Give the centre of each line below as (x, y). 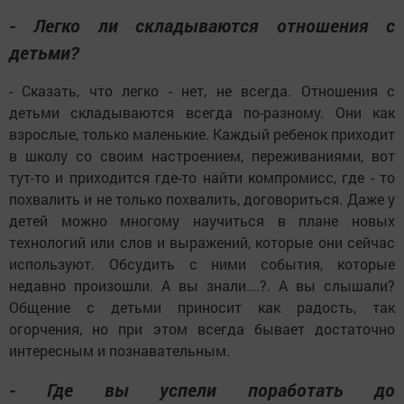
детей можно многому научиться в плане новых (202, 220)
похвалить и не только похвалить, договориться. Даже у (202, 198)
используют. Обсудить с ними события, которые (202, 263)
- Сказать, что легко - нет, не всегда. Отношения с (202, 90)
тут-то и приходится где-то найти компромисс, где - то (202, 177)
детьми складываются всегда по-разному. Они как (202, 112)
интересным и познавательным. (119, 350)
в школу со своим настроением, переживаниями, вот (202, 155)
